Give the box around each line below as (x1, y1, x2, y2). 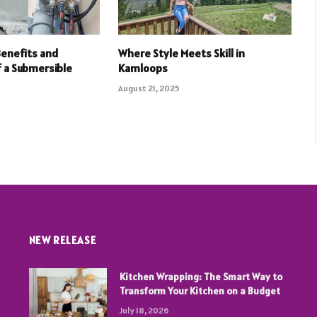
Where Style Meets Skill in (117, 46, 245, 61)
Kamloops (117, 61, 168, 76)
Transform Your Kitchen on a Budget (119, 284, 280, 298)
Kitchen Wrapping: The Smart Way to (119, 270, 282, 284)
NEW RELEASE (28, 234, 97, 248)
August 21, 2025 (117, 83, 180, 94)
